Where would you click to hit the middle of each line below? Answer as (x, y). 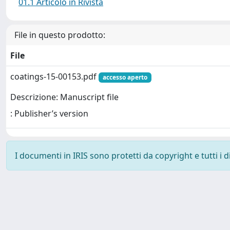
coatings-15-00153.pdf (54, 76)
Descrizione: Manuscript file (64, 97)
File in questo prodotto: (60, 35)
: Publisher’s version (49, 114)
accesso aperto (125, 77)
